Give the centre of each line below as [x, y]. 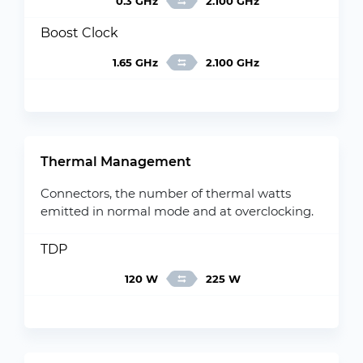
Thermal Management [116, 162]
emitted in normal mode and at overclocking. [177, 211]
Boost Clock [79, 33]
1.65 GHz [135, 62]
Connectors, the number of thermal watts [166, 193]
